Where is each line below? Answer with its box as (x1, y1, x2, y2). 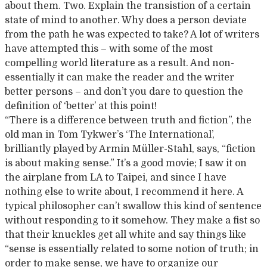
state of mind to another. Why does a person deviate (5, 15, 247, 26)
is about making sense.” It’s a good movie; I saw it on (5, 158, 247, 169)
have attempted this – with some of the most (5, 44, 213, 54)
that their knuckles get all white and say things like (5, 229, 246, 240)
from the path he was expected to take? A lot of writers (5, 29, 259, 40)
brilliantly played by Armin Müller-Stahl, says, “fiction (5, 144, 256, 154)
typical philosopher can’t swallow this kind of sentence (5, 201, 262, 212)
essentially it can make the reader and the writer (5, 72, 234, 83)
